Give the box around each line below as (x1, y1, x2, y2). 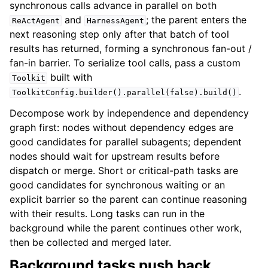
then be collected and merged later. (10, 236, 171, 249)
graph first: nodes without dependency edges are (10, 121, 233, 134)
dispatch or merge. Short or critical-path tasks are (10, 165, 238, 177)
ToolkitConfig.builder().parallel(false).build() (11, 88, 237, 98)
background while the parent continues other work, (10, 222, 242, 234)
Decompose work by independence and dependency (10, 107, 249, 120)
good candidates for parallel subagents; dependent (10, 136, 242, 148)
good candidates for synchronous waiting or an (10, 179, 225, 191)
